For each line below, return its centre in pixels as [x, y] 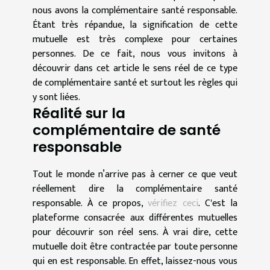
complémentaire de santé [127, 130]
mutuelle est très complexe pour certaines [135, 39]
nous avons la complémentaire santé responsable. [135, 10]
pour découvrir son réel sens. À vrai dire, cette [135, 232]
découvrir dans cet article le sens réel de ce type [135, 68]
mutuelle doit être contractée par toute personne [135, 246]
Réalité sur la [79, 113]
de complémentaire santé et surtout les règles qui [135, 83]
